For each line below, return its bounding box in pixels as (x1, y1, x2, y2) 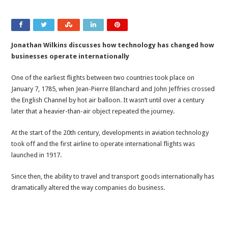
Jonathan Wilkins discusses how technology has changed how (11, 41, 214, 49)
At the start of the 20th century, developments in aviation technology (11, 129, 209, 137)
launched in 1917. (11, 151, 62, 159)
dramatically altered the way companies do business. (11, 184, 165, 192)
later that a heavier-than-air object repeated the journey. (11, 107, 175, 116)
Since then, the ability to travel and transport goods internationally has (11, 173, 215, 181)
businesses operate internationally (11, 52, 130, 61)
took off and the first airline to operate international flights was (11, 140, 195, 148)
